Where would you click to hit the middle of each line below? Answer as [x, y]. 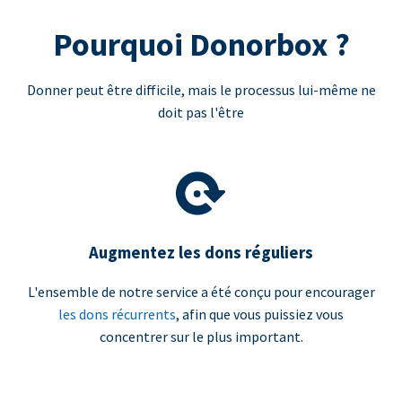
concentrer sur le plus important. [201, 336]
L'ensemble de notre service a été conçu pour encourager [201, 291]
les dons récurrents [117, 314]
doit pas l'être [201, 113]
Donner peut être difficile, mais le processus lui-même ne [201, 90]
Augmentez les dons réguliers [201, 253]
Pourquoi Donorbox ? [201, 45]
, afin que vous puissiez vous [260, 314]
